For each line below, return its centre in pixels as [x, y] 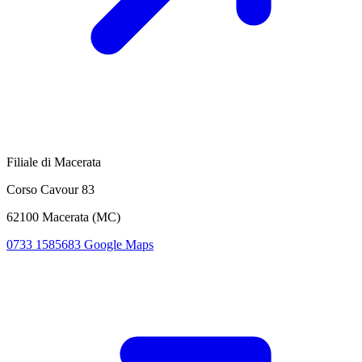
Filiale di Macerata [54, 162]
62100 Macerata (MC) [63, 217]
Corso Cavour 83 [51, 189]
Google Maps [119, 244]
